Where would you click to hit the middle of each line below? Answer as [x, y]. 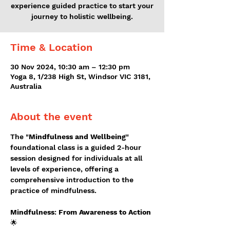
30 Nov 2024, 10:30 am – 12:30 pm [70, 67]
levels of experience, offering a [65, 169]
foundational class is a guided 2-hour [77, 147]
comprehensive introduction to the [73, 180]
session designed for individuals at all [77, 158]
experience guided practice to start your [82, 6]
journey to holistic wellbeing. [82, 16]
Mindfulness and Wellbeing [77, 137]
